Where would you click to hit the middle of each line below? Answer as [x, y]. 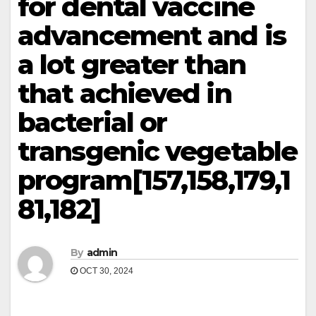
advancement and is [152, 36]
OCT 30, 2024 [105, 271]
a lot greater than [132, 65]
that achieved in [124, 93]
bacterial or [92, 122]
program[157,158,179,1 [154, 180]
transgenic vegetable [158, 151]
